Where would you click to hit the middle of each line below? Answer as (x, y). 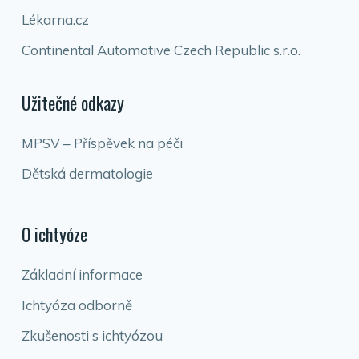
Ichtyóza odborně (77, 305)
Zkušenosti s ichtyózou (92, 335)
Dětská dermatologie (87, 173)
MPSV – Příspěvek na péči (102, 143)
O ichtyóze (54, 234)
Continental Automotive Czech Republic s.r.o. (161, 50)
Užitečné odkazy (73, 103)
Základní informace (82, 274)
